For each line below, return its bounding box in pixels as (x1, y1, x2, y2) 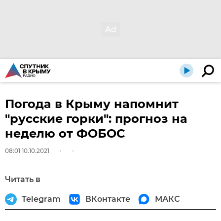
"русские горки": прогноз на (5, 111, 187, 126)
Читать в (5, 175, 40, 184)
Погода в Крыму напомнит (5, 97, 179, 111)
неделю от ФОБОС (5, 126, 125, 141)
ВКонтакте (85, 194, 130, 204)
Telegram (22, 194, 61, 204)
